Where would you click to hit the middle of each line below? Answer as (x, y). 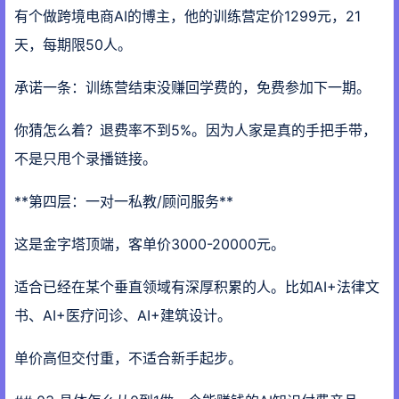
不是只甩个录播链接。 (85, 159)
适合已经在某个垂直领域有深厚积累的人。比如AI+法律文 (197, 287)
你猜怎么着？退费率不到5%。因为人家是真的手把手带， (195, 130)
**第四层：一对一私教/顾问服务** (124, 201)
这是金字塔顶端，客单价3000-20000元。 (150, 244)
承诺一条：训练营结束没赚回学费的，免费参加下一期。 (192, 87)
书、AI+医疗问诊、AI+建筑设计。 (123, 315)
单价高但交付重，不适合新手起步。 (128, 358)
